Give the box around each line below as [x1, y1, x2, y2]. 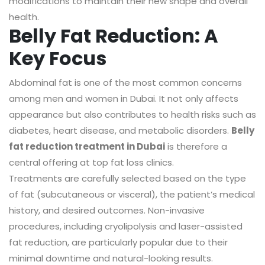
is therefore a [165, 140, 227, 153]
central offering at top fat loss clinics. [9, 156, 174, 169]
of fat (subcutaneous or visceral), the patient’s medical [9, 188, 255, 201]
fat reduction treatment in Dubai [9, 140, 165, 153]
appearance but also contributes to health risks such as [9, 108, 256, 121]
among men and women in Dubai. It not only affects [9, 92, 238, 105]
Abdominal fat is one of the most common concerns [9, 76, 242, 89]
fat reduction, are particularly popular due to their [9, 236, 228, 249]
